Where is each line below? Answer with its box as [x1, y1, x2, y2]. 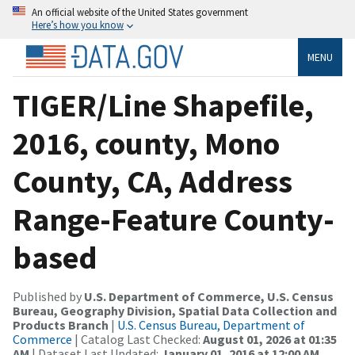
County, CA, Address [13, 161, 292, 201]
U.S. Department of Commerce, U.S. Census [84, 288, 334, 304]
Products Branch [13, 316, 109, 333]
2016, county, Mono [13, 123, 280, 163]
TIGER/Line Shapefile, [13, 85, 314, 125]
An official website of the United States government [32, 6, 248, 18]
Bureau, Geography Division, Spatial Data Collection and [13, 302, 337, 319]
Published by [13, 288, 84, 304]
